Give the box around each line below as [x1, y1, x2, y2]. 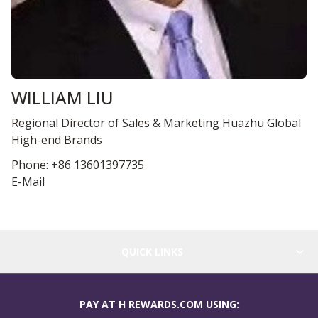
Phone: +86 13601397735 [11, 156, 144, 172]
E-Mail [11, 173, 45, 190]
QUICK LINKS [121, 245, 183, 259]
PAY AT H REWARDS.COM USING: [79, 297, 239, 312]
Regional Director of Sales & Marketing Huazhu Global [11, 114, 301, 131]
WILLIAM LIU [11, 85, 114, 109]
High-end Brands [11, 131, 102, 148]
